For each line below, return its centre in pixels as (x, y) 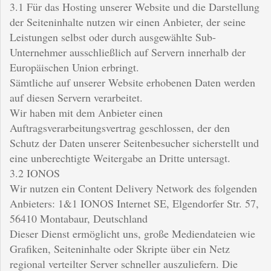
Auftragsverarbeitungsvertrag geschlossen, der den (120, 127)
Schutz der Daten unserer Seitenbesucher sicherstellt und (134, 142)
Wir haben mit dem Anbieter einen (86, 112)
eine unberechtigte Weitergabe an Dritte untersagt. (120, 158)
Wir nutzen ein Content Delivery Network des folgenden (133, 188)
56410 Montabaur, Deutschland (79, 218)
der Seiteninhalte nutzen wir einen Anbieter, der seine (128, 21)
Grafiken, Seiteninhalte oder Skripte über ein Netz (120, 248)
